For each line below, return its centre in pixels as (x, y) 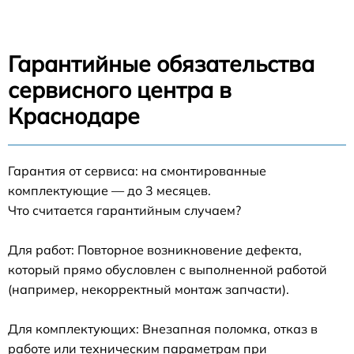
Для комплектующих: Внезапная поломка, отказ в (163, 329)
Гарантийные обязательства (161, 64)
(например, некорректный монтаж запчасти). (149, 290)
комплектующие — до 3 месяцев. (109, 191)
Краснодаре (74, 116)
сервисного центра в (120, 90)
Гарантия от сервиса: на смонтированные (137, 171)
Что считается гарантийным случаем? (124, 211)
